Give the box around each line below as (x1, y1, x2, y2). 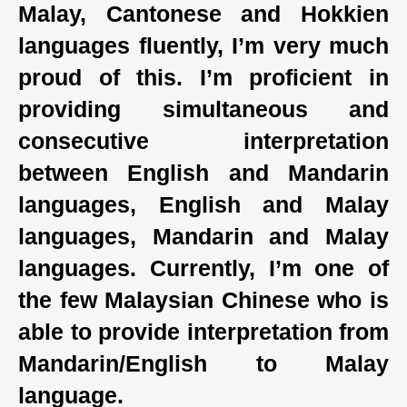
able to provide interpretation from (18, 319, 389, 344)
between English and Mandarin (18, 160, 389, 185)
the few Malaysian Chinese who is (18, 287, 389, 313)
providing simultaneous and (18, 96, 389, 122)
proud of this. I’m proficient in (18, 65, 389, 90)
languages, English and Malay (18, 192, 389, 217)
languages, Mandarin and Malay (18, 223, 389, 249)
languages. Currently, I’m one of (18, 255, 389, 281)
